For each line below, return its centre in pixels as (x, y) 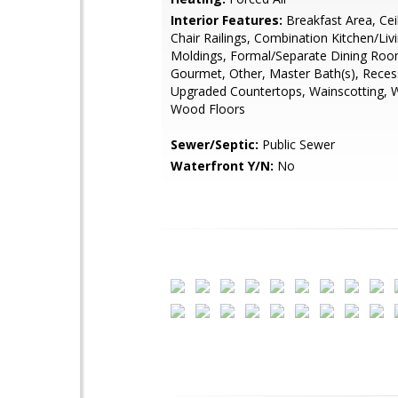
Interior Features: (227, 20)
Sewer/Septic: (215, 144)
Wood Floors (208, 109)
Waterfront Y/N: (222, 166)
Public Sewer (297, 144)
